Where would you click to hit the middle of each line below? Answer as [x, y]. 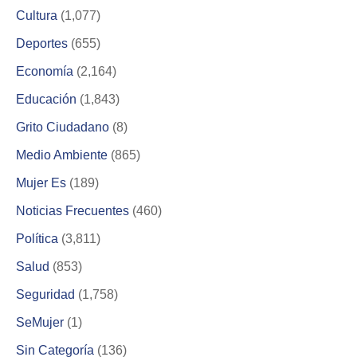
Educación [46, 100]
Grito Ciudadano [63, 127]
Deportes [42, 44]
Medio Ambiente [62, 155]
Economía [45, 72]
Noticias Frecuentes [73, 211]
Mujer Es [41, 183]
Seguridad [45, 295]
